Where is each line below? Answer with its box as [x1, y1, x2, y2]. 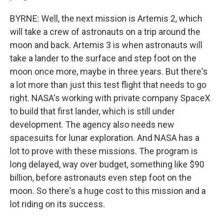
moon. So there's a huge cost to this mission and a [10, 186, 206, 196]
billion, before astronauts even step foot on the [10, 172, 192, 183]
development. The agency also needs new [10, 119, 174, 130]
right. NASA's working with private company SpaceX [10, 93, 210, 103]
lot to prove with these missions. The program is [10, 146, 198, 156]
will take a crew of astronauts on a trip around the [10, 27, 200, 37]
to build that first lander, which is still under [10, 106, 175, 116]
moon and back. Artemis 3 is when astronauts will [10, 40, 202, 50]
